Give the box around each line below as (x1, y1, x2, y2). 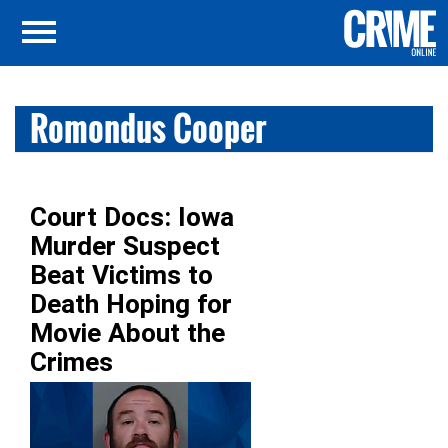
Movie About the (30, 318, 225, 348)
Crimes (30, 347, 113, 377)
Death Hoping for (30, 289, 232, 319)
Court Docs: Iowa (30, 202, 234, 232)
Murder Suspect (30, 231, 220, 261)
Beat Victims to (30, 260, 213, 290)
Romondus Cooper (30, 104, 267, 153)
